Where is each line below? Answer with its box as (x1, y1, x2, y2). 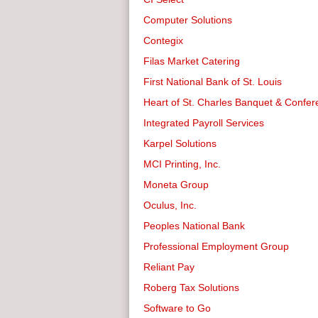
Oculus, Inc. (143, 199, 197, 211)
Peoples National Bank (143, 220, 245, 231)
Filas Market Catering (143, 55, 240, 67)
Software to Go (143, 302, 211, 314)
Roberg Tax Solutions (143, 282, 239, 293)
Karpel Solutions (143, 138, 216, 149)
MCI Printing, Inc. (143, 158, 221, 170)
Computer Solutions (143, 14, 232, 26)
